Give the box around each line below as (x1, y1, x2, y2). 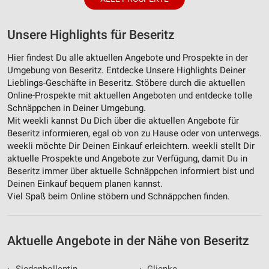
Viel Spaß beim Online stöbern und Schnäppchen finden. (7, 191, 230, 202)
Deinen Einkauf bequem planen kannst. (7, 178, 163, 190)
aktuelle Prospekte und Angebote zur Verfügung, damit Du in (7, 153, 247, 165)
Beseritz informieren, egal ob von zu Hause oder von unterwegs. (7, 128, 262, 139)
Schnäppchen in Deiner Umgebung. (7, 103, 146, 114)
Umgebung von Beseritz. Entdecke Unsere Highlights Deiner (7, 65, 246, 76)
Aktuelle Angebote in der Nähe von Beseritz (7, 234, 249, 249)
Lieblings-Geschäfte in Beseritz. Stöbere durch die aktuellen (7, 77, 245, 89)
